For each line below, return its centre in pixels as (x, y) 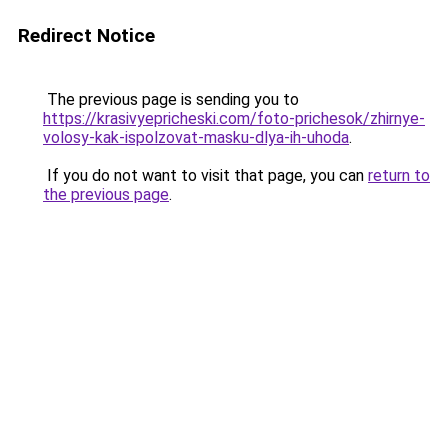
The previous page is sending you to (171, 99)
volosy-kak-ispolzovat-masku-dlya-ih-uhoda (196, 137)
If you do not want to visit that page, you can (205, 175)
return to (399, 175)
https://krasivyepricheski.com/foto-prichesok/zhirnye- (234, 118)
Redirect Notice (86, 35)
